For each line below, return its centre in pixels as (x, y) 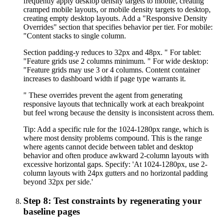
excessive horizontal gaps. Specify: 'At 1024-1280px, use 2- (115, 164)
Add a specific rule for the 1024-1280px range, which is (123, 129)
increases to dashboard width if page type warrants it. (105, 79)
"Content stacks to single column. (75, 36)
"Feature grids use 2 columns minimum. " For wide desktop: (116, 61)
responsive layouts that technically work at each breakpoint (114, 104)
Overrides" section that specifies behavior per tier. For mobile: (118, 27)
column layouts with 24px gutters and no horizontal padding (116, 173)
